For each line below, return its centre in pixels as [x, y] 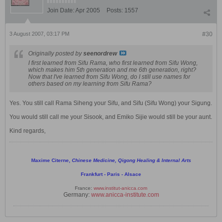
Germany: [77, 195]
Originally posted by [56, 54]
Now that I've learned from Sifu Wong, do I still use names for [109, 77]
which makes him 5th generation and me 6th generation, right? [112, 70]
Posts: [115, 10]
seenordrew [100, 54]
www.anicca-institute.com [125, 195]
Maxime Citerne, [51, 160]
